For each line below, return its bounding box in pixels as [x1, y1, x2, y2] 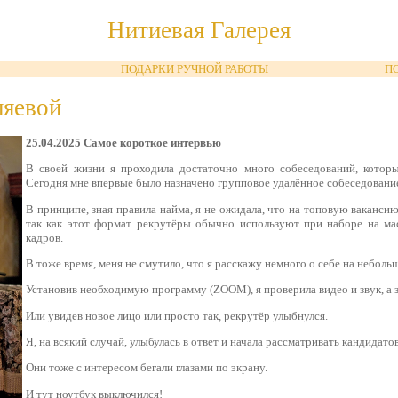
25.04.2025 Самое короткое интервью [26, 136, 221, 149]
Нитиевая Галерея [107, 17, 291, 44]
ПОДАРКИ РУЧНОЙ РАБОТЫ [120, 62, 268, 76]
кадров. [26, 230, 63, 244]
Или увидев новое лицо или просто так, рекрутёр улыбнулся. [26, 308, 328, 322]
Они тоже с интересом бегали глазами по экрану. [26, 361, 267, 375]
